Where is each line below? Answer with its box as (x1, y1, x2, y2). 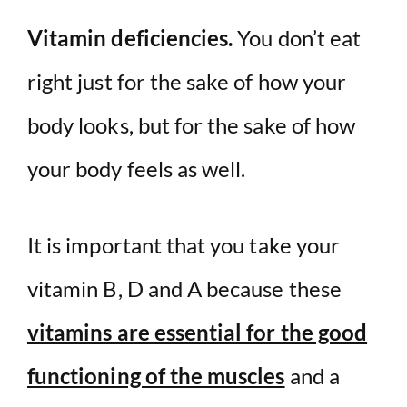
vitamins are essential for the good (27, 319, 368, 346)
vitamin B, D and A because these (27, 275, 342, 303)
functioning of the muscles (27, 362, 285, 390)
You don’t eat (233, 25, 362, 52)
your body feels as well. (27, 155, 246, 183)
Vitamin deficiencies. (27, 25, 233, 52)
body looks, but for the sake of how (27, 112, 356, 139)
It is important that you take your (27, 232, 341, 259)
